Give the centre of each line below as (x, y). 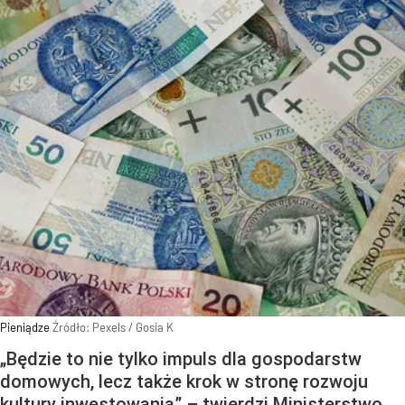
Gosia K (155, 328)
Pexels (109, 328)
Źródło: (72, 328)
